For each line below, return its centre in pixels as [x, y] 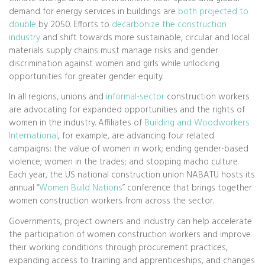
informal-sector [135, 97]
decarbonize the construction [169, 25]
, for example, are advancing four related [136, 136]
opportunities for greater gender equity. [86, 77]
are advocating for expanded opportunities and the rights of [127, 110]
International [33, 136]
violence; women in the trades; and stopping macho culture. [124, 162]
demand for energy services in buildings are [93, 12]
